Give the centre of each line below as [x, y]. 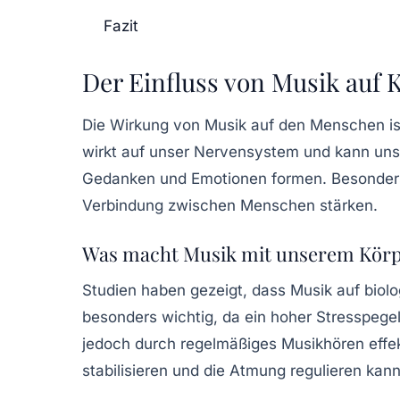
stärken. [346, 205]
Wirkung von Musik [178, 125]
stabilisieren [125, 370]
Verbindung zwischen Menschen [199, 205]
